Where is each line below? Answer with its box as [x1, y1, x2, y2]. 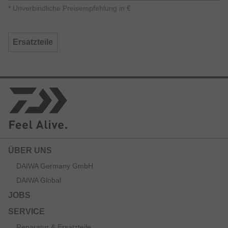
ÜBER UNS [8, 146, 52, 155]
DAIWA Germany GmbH [16, 161, 93, 170]
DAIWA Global [16, 176, 61, 184]
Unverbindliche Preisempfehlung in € [11, 5, 131, 12]
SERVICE [8, 207, 45, 216]
